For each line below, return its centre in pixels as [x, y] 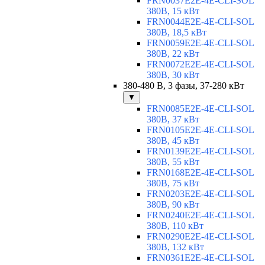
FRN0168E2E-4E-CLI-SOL [200, 173]
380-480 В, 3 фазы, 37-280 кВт [184, 86]
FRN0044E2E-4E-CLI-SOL [200, 22]
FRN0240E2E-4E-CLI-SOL [200, 215]
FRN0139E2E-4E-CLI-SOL [200, 151]
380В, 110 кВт [175, 226]
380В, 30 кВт [173, 75]
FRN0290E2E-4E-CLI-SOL [200, 237]
